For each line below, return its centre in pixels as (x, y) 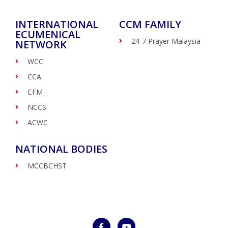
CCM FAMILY (150, 24)
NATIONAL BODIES (61, 149)
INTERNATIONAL (57, 24)
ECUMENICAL (48, 34)
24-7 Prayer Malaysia (166, 41)
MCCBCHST (47, 166)
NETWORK (41, 45)
